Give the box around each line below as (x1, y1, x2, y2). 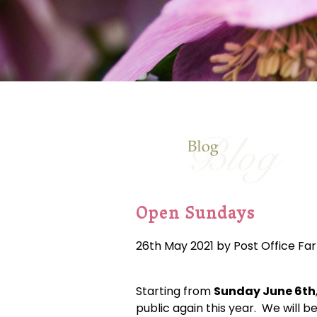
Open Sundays (136, 200, 255, 231)
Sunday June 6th (214, 283, 316, 299)
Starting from (136, 283, 214, 299)
